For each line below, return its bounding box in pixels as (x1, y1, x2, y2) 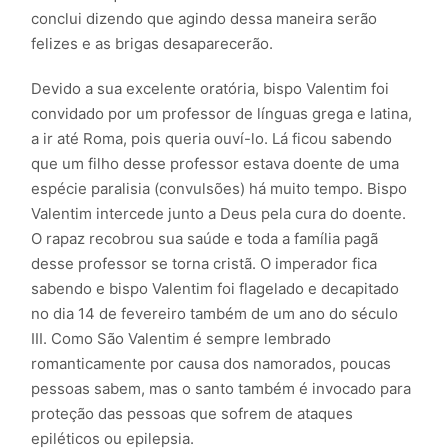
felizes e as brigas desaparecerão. (31, 33, 278, 53)
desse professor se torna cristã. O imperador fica (31, 253, 378, 273)
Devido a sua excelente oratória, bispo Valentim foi (31, 78, 390, 98)
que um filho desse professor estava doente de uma (31, 153, 400, 173)
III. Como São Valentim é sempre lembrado (31, 328, 332, 348)
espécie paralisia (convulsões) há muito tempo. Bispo (31, 178, 408, 198)
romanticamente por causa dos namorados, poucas (31, 353, 392, 373)
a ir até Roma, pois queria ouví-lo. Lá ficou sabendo (31, 128, 393, 148)
